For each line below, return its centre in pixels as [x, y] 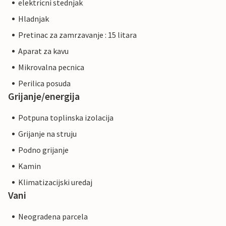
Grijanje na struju [47, 134]
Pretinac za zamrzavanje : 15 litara [77, 35]
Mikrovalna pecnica [51, 67]
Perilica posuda [44, 83]
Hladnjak [34, 19]
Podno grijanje [43, 150]
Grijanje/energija [44, 96]
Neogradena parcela [53, 217]
